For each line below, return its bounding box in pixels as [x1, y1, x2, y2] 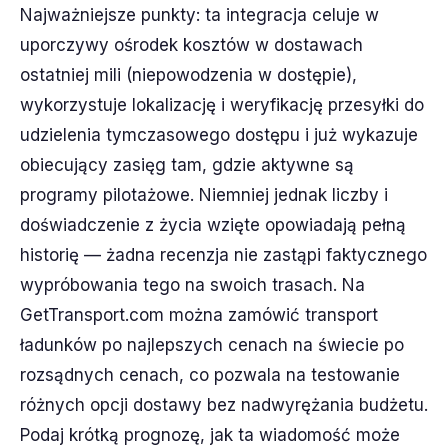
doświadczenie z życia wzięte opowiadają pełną [20, 215, 406, 235]
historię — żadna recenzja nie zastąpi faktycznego [20, 245, 427, 265]
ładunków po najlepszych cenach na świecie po [20, 335, 404, 355]
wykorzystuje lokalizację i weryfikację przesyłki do [20, 95, 424, 115]
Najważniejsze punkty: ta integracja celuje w [20, 5, 379, 25]
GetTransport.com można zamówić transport [20, 305, 378, 325]
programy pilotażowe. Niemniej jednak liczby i [20, 185, 388, 205]
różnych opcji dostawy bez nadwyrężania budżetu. [20, 395, 428, 415]
